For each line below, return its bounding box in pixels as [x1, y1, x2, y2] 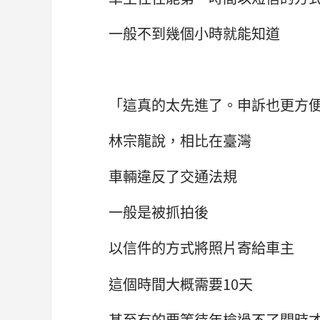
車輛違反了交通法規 [109, 166, 237, 187]
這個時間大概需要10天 [109, 273, 253, 294]
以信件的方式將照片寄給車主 [109, 237, 294, 259]
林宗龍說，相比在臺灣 [109, 130, 251, 151]
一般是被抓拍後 [109, 201, 209, 223]
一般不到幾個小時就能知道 [109, 22, 280, 44]
